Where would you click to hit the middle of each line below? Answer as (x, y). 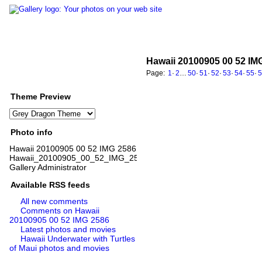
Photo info (32, 132)
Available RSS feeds (50, 185)
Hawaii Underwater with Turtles (77, 239)
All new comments (54, 201)
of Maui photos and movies (59, 248)
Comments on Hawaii (60, 211)
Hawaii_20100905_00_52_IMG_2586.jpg (85, 158)
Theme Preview (41, 97)
